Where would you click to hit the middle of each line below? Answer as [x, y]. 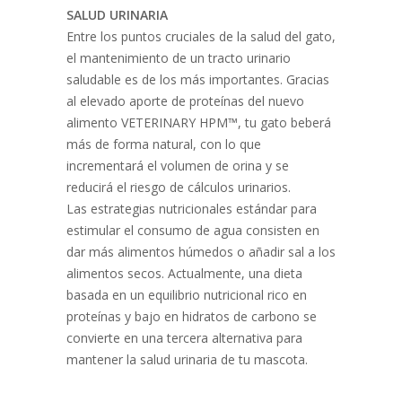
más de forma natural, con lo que [164, 144]
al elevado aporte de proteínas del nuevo [185, 101]
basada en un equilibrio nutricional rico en [187, 295]
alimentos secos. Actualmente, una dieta [184, 273]
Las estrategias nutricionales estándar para [192, 209]
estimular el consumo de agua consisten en [193, 230]
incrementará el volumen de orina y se [178, 166]
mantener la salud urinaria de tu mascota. [189, 359]
